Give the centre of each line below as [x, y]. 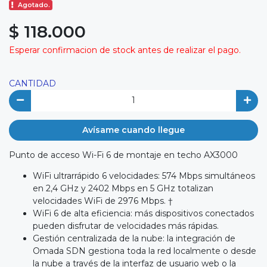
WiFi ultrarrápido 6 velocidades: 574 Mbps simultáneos [144, 176]
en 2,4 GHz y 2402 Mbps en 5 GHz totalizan [123, 189]
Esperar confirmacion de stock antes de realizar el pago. [125, 50]
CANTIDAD [32, 84]
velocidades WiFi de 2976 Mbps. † [103, 201]
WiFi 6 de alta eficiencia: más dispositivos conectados [143, 214]
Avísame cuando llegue [133, 130]
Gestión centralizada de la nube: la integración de [134, 239]
